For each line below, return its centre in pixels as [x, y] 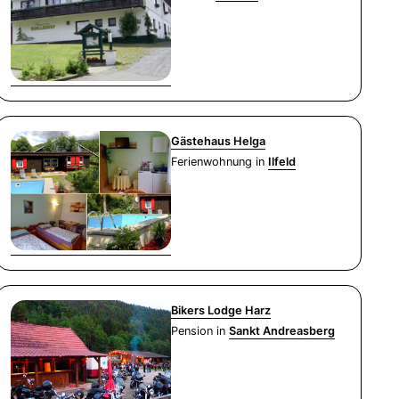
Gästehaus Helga [219, 142]
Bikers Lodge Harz [221, 310]
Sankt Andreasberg [282, 330]
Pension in [200, 330]
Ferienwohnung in [220, 162]
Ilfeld [282, 162]
